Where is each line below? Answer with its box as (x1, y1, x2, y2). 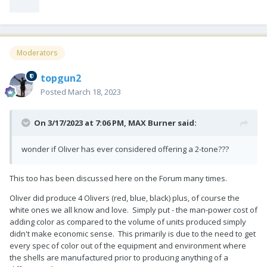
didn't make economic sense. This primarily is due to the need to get (10, 228, 256, 239)
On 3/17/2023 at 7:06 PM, (34, 117, 128, 128)
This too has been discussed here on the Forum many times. (10, 172, 227, 184)
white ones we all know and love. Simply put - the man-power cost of (10, 204, 257, 215)
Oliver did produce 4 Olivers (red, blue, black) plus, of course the (10, 192, 240, 203)
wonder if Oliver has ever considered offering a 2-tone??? (21, 143, 229, 154)
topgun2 (41, 71, 81, 85)
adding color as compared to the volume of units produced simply (10, 216, 246, 227)
